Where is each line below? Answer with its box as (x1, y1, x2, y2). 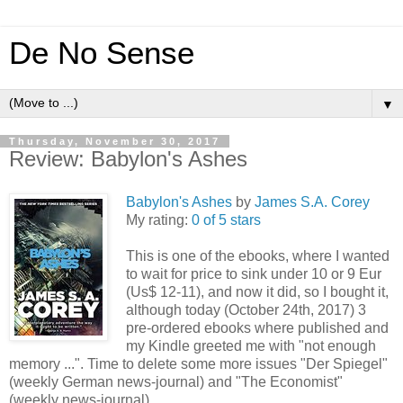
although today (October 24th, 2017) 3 (126, 301, 366, 318)
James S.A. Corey (255, 193, 370, 210)
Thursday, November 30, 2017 (9, 136, 220, 147)
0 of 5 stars (192, 211, 261, 228)
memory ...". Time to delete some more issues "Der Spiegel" (9, 355, 388, 372)
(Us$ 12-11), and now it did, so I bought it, (126, 283, 389, 300)
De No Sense (9, 36, 194, 70)
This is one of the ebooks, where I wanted (126, 247, 390, 264)
